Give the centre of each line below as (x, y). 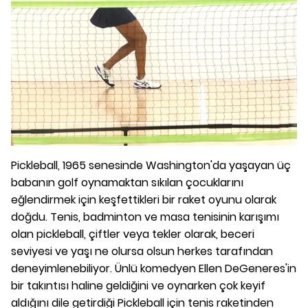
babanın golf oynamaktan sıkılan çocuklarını (127, 182)
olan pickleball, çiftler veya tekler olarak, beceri (133, 234)
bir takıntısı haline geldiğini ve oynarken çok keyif (138, 285)
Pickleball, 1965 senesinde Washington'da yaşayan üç (151, 165)
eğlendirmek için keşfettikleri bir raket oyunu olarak (144, 199)
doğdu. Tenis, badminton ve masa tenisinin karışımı (145, 217)
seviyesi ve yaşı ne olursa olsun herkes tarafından (142, 251)
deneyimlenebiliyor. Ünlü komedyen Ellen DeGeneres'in (154, 268)
